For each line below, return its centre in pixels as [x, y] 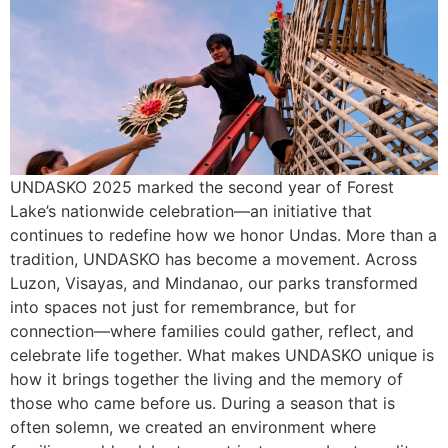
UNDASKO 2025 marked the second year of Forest [202, 186]
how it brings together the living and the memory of [206, 378]
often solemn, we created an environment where [193, 426]
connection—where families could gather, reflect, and [212, 330]
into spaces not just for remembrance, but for [183, 306]
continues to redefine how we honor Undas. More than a [223, 234]
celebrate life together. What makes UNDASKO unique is [222, 354]
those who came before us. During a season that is [202, 402]
